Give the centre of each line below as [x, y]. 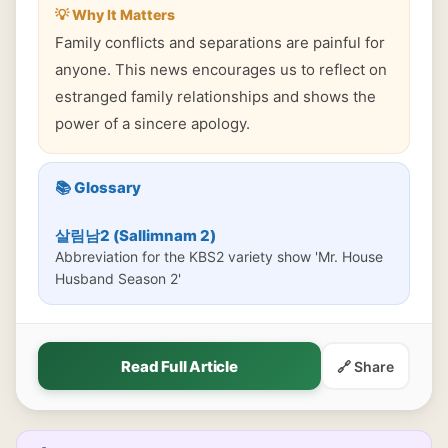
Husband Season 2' [118, 278]
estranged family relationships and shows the [215, 96]
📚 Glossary [98, 187]
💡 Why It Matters [115, 14]
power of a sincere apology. [152, 123]
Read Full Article [179, 366]
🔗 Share [365, 366]
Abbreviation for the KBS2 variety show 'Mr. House [219, 256]
